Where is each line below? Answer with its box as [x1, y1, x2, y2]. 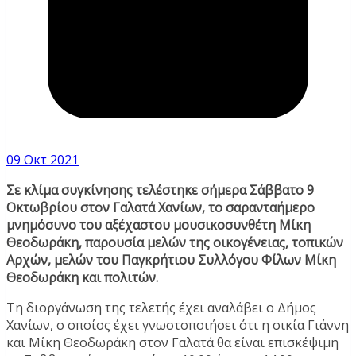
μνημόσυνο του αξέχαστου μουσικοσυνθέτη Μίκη [6, 216, 311, 234]
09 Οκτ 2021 [6, 151, 79, 169]
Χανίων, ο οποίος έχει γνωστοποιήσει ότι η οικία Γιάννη [6, 316, 349, 335]
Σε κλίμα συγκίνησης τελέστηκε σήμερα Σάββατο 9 [6, 181, 314, 199]
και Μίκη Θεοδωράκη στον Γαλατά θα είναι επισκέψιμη [6, 334, 339, 352]
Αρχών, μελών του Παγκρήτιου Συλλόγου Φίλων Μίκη [6, 251, 336, 269]
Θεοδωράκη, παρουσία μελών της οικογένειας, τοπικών [6, 234, 343, 252]
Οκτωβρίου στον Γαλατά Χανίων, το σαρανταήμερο [6, 199, 315, 217]
